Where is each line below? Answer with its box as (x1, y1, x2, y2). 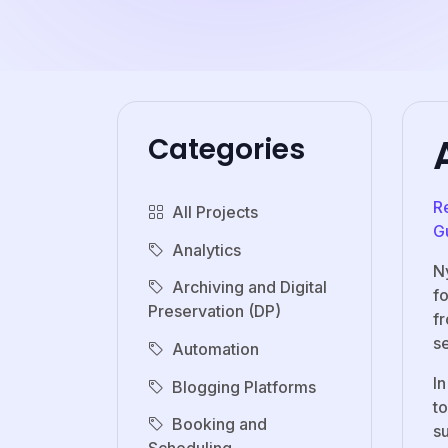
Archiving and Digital (172, 277, 327, 298)
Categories (148, 130, 305, 170)
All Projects (172, 202, 258, 223)
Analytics (172, 239, 241, 260)
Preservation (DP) (148, 301, 281, 322)
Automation (172, 338, 259, 359)
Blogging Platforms (172, 376, 316, 397)
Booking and (172, 414, 267, 435)
